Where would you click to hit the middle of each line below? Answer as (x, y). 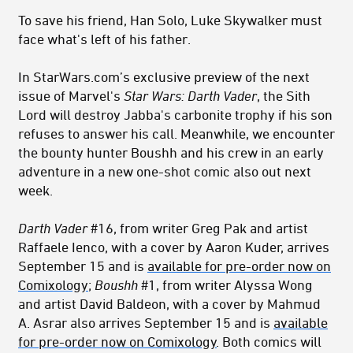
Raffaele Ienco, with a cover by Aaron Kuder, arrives (174, 247)
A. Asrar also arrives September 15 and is (146, 323)
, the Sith (284, 96)
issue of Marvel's (71, 96)
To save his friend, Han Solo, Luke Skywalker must (170, 20)
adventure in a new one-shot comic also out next (165, 171)
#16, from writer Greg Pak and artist (199, 228)
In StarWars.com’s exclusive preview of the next (164, 77)
